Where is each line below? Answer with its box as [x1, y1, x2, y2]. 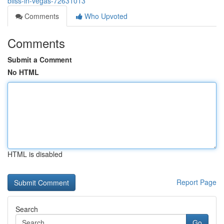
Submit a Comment [7, 54, 72, 64]
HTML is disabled [7, 149, 62, 159]
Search [15, 204, 38, 214]
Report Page [176, 177, 216, 187]
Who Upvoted [82, 11, 127, 21]
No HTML [7, 67, 39, 77]
